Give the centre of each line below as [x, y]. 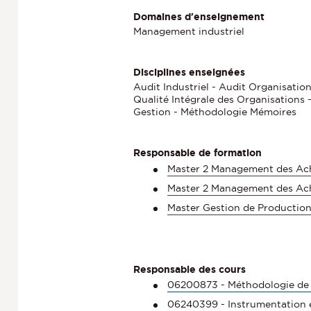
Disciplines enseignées [189, 73]
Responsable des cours [190, 269]
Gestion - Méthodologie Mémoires [215, 112]
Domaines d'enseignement [199, 17]
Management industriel [189, 32]
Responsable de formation [197, 153]
